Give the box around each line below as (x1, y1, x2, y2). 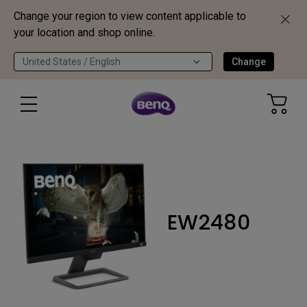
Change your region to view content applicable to (14, 10, 246, 23)
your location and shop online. (14, 26, 155, 39)
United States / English (23, 56, 121, 67)
